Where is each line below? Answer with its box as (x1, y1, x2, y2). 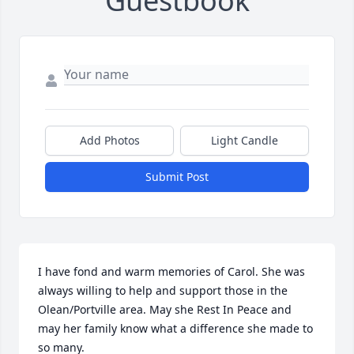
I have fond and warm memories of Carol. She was (38, 264, 305, 280)
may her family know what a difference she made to (38, 321, 313, 337)
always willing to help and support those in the (38, 283, 288, 299)
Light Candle (211, 133, 278, 149)
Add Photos (79, 133, 140, 149)
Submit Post (145, 169, 209, 185)
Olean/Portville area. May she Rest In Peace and (38, 302, 292, 318)
